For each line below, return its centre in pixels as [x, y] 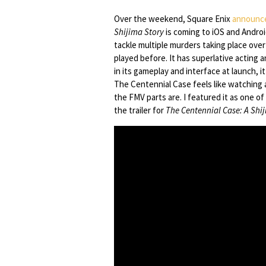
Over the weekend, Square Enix [173, 19]
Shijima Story [139, 32]
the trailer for [140, 110]
